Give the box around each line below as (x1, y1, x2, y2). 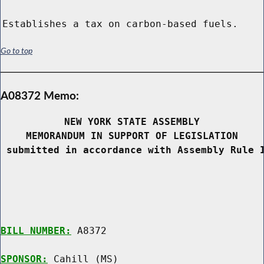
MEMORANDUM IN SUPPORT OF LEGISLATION (26, 130, 238, 142)
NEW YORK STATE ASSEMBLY (64, 116, 200, 128)
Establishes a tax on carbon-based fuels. (2, 18, 238, 30)
